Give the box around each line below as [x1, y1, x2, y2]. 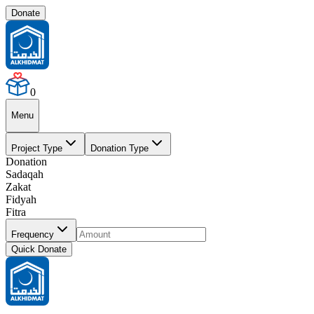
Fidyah [6, 193, 36, 205]
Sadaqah [6, 168, 43, 180]
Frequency [11, 228, 54, 240]
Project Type [11, 142, 62, 153]
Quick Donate [11, 243, 67, 254]
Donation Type [90, 142, 149, 153]
